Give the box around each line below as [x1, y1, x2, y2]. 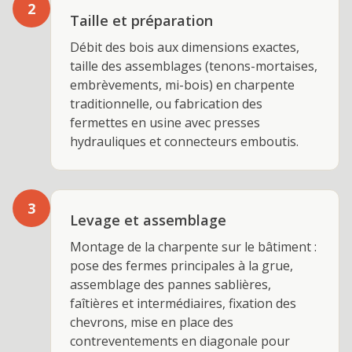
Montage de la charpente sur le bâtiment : [70, 238, 317, 255]
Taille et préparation [70, 11, 213, 30]
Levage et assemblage [70, 211, 226, 229]
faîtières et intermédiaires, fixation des [70, 295, 296, 312]
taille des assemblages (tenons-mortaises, [70, 57, 317, 75]
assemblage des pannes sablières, [70, 276, 271, 293]
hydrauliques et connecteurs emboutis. [70, 133, 299, 150]
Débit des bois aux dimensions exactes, [70, 38, 299, 56]
